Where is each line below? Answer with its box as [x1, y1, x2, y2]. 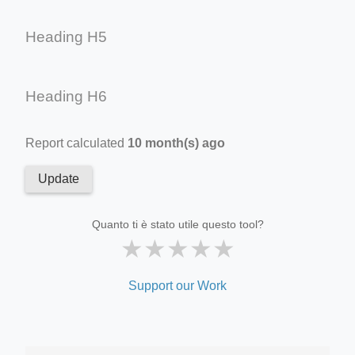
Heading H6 [25, 87, 107, 105]
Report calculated [25, 136, 128, 150]
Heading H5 [25, 28, 107, 45]
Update [38, 171, 79, 185]
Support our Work [128, 278, 227, 292]
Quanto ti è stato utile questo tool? [91, 217, 264, 231]
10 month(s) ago [128, 136, 225, 150]
